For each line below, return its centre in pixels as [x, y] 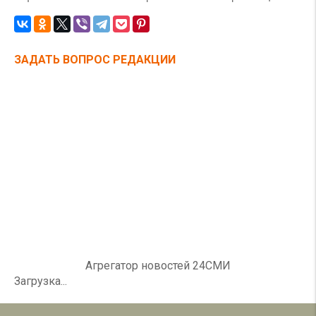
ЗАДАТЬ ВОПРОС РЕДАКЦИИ [95, 59]
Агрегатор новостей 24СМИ [158, 265]
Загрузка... [41, 281]
